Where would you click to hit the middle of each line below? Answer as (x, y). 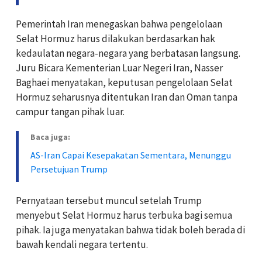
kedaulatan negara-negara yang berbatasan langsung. (128, 53)
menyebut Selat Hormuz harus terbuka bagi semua (124, 215)
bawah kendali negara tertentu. (82, 244)
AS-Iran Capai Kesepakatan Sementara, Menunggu (131, 155)
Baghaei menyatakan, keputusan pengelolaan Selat (124, 82)
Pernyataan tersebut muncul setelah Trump (109, 200)
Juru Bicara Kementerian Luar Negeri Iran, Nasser (119, 68)
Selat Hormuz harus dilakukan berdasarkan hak (116, 38)
